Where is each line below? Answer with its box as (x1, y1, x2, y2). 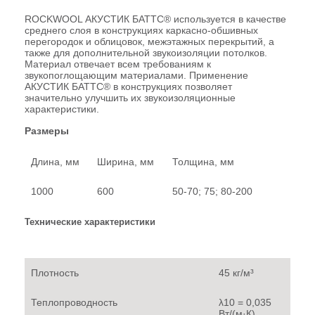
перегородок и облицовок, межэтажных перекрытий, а (25, 35, 274, 47)
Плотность (31, 266, 79, 278)
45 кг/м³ (219, 266, 254, 278)
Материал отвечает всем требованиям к (25, 58, 211, 70)
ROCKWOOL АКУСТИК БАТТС (25, 13, 164, 25)
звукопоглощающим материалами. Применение (25, 69, 248, 81)
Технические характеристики (25, 216, 155, 227)
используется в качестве (171, 13, 286, 25)
